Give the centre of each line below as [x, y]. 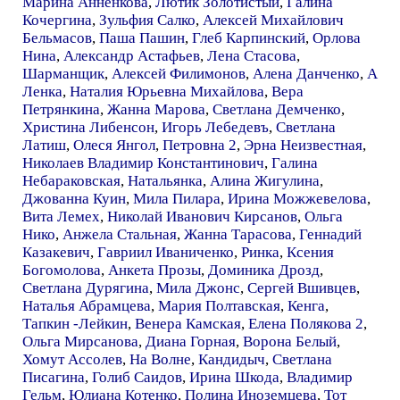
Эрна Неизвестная [303, 145]
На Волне [160, 359]
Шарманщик [63, 73]
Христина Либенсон [88, 127]
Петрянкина [61, 109]
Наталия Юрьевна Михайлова [167, 91]
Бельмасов [57, 37]
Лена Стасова [252, 55]
